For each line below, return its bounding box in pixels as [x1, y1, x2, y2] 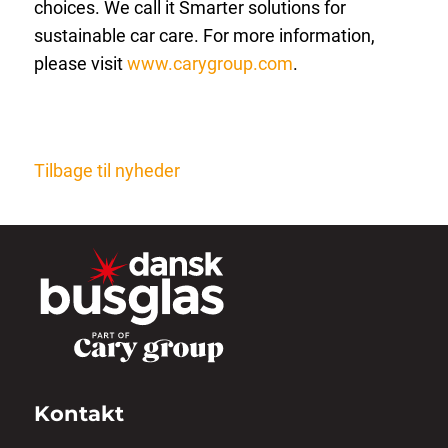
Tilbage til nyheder [33, 159, 180, 181]
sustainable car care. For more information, [33, 25, 375, 47]
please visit [33, 53, 123, 75]
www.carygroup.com [126, 53, 293, 75]
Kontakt [33, 400, 124, 426]
